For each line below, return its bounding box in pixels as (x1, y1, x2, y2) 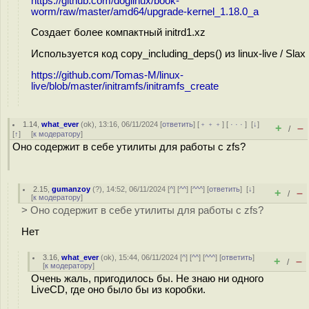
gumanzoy (52, 185, 91, 193)
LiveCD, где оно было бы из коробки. (31, 284, 206, 295)
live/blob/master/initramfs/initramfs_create (31, 81, 219, 92)
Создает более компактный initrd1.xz (31, 27, 206, 39)
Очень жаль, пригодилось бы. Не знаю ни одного (31, 273, 263, 284)
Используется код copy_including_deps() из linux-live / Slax (31, 48, 306, 60)
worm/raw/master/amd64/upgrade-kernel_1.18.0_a (31, 6, 259, 17)
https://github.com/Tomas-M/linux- (31, 70, 183, 81)
